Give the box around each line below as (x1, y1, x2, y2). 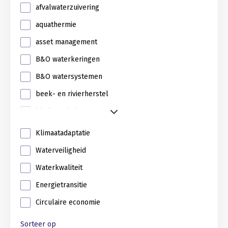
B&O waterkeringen (36, 55, 100, 64)
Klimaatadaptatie (36, 129, 90, 137)
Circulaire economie (36, 198, 100, 207)
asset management (36, 38, 97, 46)
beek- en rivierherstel (36, 90, 108, 98)
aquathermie (36, 20, 76, 29)
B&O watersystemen (36, 72, 102, 81)
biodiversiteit (36, 107, 78, 116)
